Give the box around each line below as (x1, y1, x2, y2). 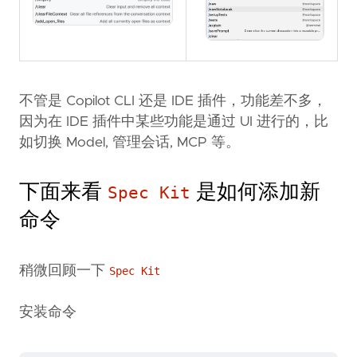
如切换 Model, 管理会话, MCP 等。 (19, 135, 240, 150)
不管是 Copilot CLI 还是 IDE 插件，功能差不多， (19, 93, 327, 108)
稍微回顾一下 (19, 264, 109, 279)
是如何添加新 (190, 182, 320, 203)
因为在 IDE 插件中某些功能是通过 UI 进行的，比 (19, 114, 328, 129)
